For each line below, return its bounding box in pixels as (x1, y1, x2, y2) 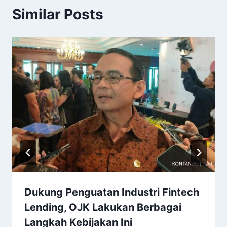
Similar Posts (12, 6, 103, 23)
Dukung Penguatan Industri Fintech (24, 185, 199, 198)
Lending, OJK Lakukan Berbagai (24, 201, 181, 213)
